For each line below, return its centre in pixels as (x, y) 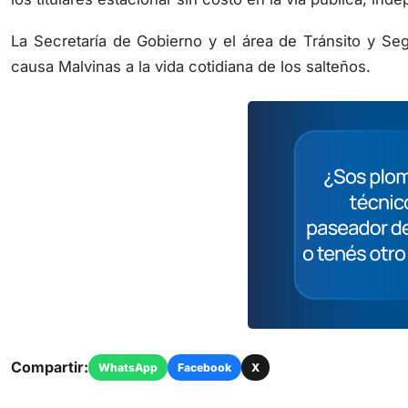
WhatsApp (128, 347)
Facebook (204, 347)
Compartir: (50, 347)
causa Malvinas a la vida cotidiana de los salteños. (191, 46)
